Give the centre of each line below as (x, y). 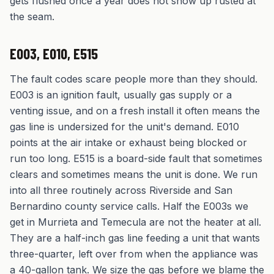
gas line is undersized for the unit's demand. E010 (124, 127)
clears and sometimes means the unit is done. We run (134, 174)
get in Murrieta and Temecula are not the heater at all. (135, 222)
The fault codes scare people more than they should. (134, 79)
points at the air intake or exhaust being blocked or (128, 143)
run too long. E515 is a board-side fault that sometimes (136, 158)
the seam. (32, 17)
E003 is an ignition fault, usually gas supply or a (121, 95)
